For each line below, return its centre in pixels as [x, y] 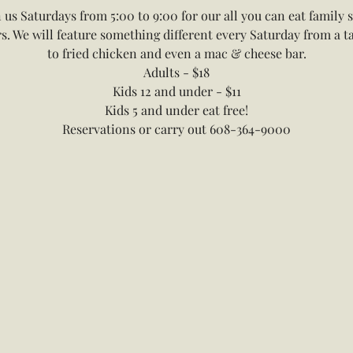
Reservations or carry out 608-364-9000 [176, 129]
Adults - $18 [176, 72]
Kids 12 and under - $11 [176, 91]
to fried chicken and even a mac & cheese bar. [176, 53]
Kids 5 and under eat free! [176, 110]
